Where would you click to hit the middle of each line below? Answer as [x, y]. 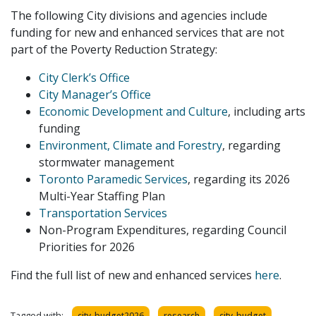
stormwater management [107, 162]
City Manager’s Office [95, 94]
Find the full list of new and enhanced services [133, 275]
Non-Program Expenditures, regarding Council [163, 230]
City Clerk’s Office [84, 77]
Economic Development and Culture [133, 111]
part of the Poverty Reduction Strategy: [114, 49]
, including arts [267, 111]
